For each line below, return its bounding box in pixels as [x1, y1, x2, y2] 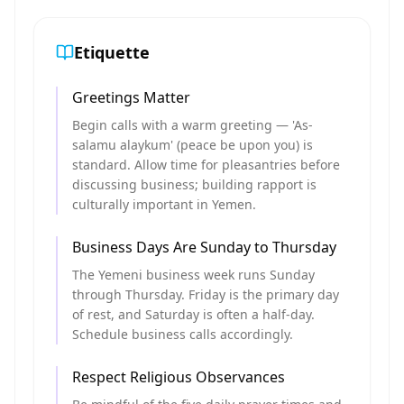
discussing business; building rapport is [72, 176, 317, 193]
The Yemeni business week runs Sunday [72, 266, 315, 283]
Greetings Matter [72, 87, 190, 107]
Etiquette [74, 41, 150, 63]
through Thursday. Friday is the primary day [72, 286, 339, 303]
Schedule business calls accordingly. [72, 326, 293, 343]
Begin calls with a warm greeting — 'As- [72, 116, 313, 133]
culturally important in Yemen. [72, 196, 256, 213]
